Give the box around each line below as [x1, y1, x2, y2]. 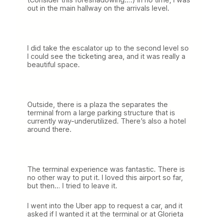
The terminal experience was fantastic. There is [27, 164, 185, 173]
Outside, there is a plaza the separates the [27, 100, 168, 109]
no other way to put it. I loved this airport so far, [27, 173, 183, 182]
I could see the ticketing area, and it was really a [27, 52, 185, 60]
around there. [27, 125, 72, 133]
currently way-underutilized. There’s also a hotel [27, 116, 186, 125]
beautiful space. [27, 60, 80, 69]
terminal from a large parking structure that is [27, 108, 175, 117]
